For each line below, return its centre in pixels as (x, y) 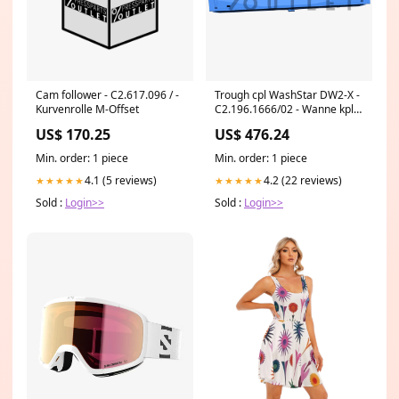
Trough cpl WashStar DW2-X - (287, 95)
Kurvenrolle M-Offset (87, 110)
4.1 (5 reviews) (121, 181)
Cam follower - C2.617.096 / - (107, 95)
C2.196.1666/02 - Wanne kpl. (285, 110)
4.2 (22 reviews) (303, 181)
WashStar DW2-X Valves (274, 124)
